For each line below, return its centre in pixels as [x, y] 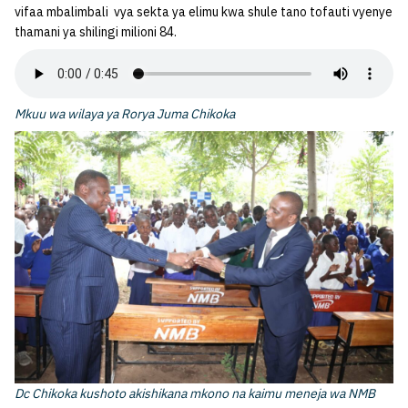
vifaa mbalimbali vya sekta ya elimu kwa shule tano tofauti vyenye [204, 12]
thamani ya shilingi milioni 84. [96, 32]
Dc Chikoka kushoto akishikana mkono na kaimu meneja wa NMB [195, 394]
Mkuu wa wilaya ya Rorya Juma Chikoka [125, 114]
